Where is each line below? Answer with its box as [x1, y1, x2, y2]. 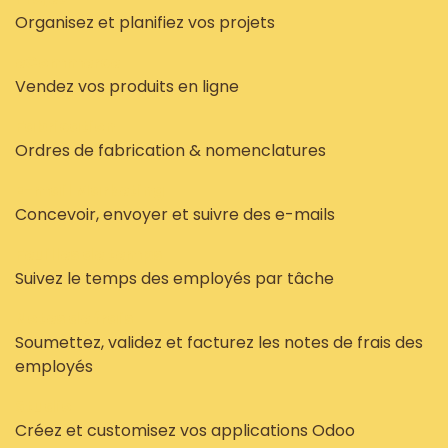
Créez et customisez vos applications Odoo [15, 419, 355, 442]
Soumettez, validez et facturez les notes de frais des [15, 331, 423, 354]
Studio [15, 395, 72, 418]
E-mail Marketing [15, 179, 165, 202]
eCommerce [15, 51, 120, 74]
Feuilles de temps [15, 243, 162, 266]
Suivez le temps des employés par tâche [15, 267, 334, 290]
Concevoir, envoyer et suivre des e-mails [15, 203, 335, 226]
